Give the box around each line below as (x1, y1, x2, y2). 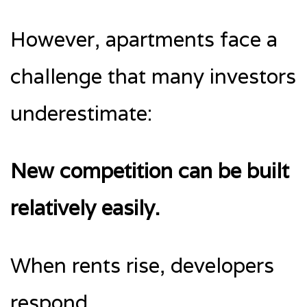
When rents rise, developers (10, 251, 274, 279)
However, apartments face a (10, 25, 278, 53)
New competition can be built (10, 157, 289, 184)
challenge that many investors (10, 62, 296, 90)
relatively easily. (10, 194, 160, 221)
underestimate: (10, 99, 152, 127)
